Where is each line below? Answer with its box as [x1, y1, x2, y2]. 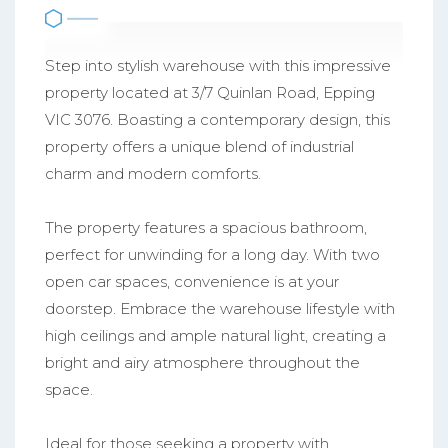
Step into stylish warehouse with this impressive [45, 56, 391, 76]
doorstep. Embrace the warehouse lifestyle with [45, 299, 395, 319]
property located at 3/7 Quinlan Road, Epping [45, 83, 375, 103]
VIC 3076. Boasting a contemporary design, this [45, 110, 390, 130]
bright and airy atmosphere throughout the [45, 353, 360, 373]
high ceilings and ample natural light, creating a [45, 326, 386, 346]
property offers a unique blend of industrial [45, 137, 354, 157]
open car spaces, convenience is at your [45, 272, 339, 292]
